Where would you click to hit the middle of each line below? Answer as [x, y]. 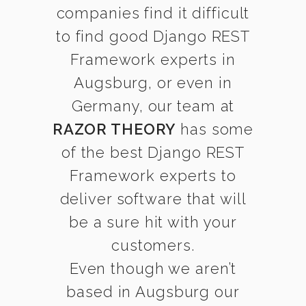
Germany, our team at [153, 106]
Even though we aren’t [153, 268]
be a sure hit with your [153, 222]
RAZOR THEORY [114, 129]
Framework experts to [153, 176]
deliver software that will [153, 199]
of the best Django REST [153, 152]
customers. [153, 245]
